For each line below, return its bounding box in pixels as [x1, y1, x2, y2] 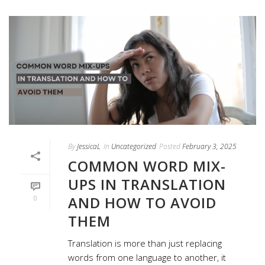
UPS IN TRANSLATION [68, 174, 226, 195]
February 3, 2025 [182, 141, 237, 152]
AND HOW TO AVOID [68, 193, 216, 213]
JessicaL [77, 141, 101, 152]
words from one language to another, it [68, 251, 226, 264]
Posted [159, 141, 180, 152]
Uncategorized [111, 141, 156, 152]
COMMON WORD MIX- [68, 156, 226, 176]
